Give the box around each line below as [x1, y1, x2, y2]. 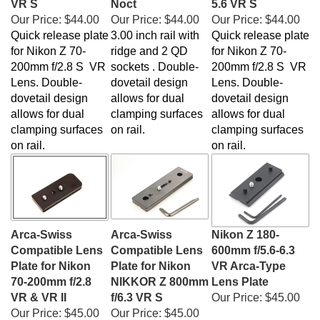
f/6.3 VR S [111, 284, 163, 296]
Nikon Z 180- [211, 221, 279, 234]
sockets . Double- [111, 54, 199, 66]
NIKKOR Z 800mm [111, 269, 209, 281]
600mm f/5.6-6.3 [211, 237, 295, 249]
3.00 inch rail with [111, 22, 199, 34]
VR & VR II [11, 284, 66, 296]
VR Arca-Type [211, 253, 286, 265]
